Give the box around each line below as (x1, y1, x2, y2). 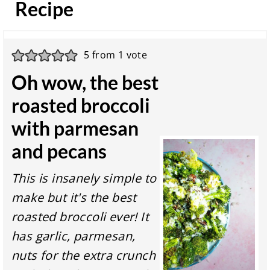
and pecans (11, 139, 107, 163)
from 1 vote (89, 48, 148, 62)
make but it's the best (11, 189, 137, 206)
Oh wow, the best (11, 70, 159, 94)
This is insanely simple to (11, 169, 157, 186)
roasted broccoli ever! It (11, 208, 149, 225)
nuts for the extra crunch (11, 246, 156, 263)
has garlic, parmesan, (11, 227, 136, 244)
